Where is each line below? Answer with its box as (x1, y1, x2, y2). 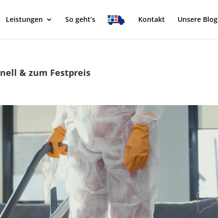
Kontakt (138, 15, 165, 24)
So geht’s (65, 15, 95, 24)
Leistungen (5, 15, 43, 24)
